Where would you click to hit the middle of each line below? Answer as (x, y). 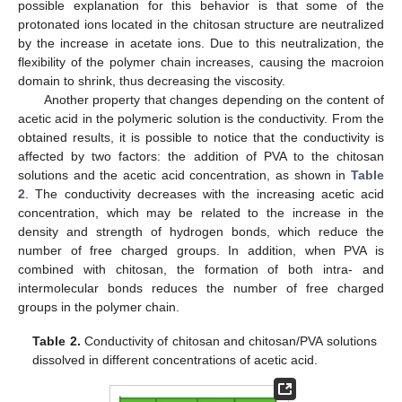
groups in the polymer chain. (99, 307)
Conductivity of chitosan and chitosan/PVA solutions (228, 341)
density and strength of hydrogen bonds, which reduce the (201, 232)
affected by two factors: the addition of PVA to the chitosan (201, 157)
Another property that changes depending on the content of (214, 100)
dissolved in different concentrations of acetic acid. (175, 360)
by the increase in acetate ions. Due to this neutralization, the (201, 44)
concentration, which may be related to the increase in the (201, 213)
